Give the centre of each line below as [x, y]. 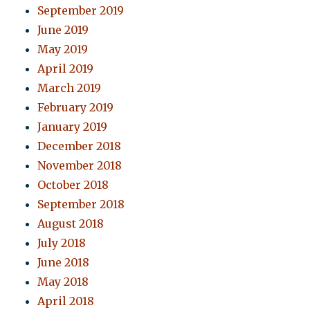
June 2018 [64, 263]
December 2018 [80, 146]
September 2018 [81, 204]
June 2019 [63, 30]
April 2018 [66, 301]
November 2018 [80, 166]
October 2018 [73, 185]
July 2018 [62, 243]
